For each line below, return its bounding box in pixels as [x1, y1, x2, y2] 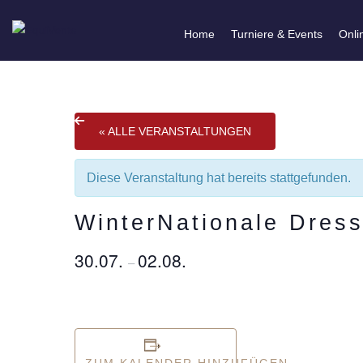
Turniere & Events [230, 28, 322, 41]
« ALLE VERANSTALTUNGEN [99, 125, 251, 138]
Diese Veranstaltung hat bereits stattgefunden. [87, 171, 351, 185]
